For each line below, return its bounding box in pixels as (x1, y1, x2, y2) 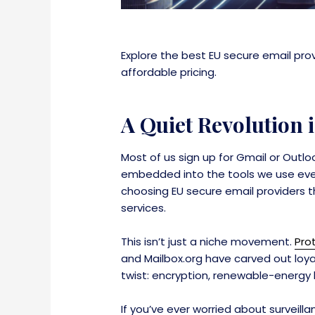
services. (121, 200, 167, 216)
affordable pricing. (121, 64, 217, 79)
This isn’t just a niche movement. (121, 234, 295, 250)
